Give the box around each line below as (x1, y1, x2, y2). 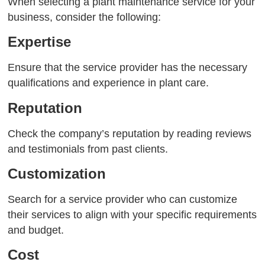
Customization (8, 165, 106, 182)
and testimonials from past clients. (8, 143, 169, 155)
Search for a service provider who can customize (8, 193, 238, 205)
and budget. (8, 224, 64, 236)
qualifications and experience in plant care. (8, 77, 209, 89)
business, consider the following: (8, 11, 161, 23)
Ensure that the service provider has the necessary (8, 62, 248, 74)
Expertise (8, 34, 72, 50)
